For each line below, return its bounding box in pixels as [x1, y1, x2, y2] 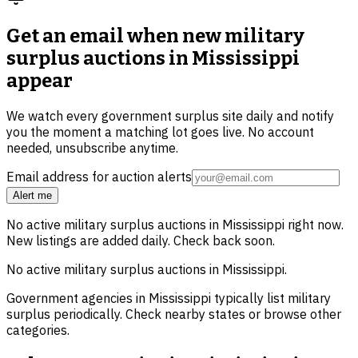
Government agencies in [6, 289, 149, 306]
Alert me [13, 189, 52, 201]
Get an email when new [6, 24, 225, 47]
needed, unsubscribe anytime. [6, 139, 178, 156]
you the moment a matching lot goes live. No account [6, 123, 314, 140]
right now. [284, 216, 344, 233]
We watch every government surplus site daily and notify [6, 107, 334, 124]
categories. [6, 321, 70, 338]
